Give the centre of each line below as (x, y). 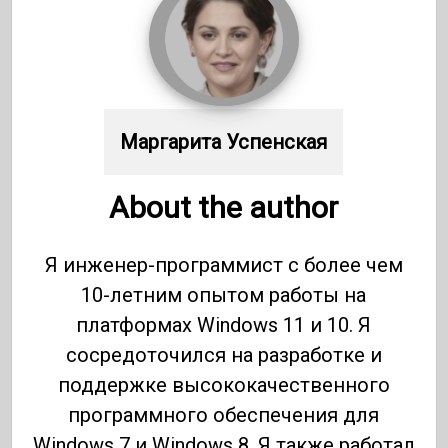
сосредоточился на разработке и (223, 354)
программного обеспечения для (224, 414)
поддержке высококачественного (223, 384)
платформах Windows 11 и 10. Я (224, 324)
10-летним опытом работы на (224, 294)
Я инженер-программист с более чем (223, 264)
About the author (224, 207)
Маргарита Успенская (224, 141)
